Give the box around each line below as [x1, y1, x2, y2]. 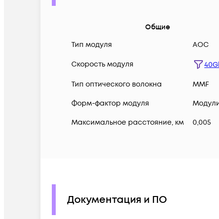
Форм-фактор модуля [71, 99, 149, 109]
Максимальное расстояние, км [71, 118, 184, 128]
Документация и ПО [67, 193, 167, 207]
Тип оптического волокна [71, 80, 162, 89]
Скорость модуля [71, 60, 133, 69]
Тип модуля [71, 40, 112, 50]
